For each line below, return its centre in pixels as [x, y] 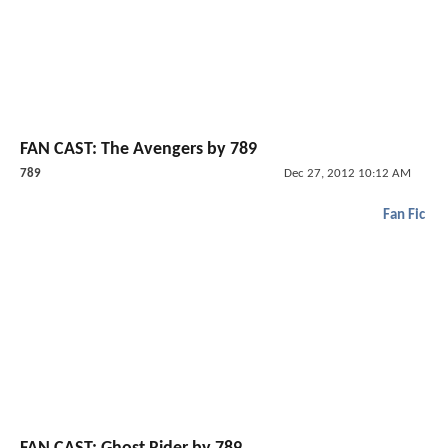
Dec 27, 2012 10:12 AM [347, 174]
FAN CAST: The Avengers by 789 [138, 150]
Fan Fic [404, 216]
